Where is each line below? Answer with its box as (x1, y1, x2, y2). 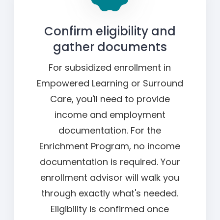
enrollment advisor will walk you (40, 171, 180, 184)
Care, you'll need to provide (50, 92, 170, 105)
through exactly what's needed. (41, 187, 179, 199)
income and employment (54, 108, 165, 121)
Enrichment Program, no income (39, 139, 181, 152)
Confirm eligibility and (44, 23, 176, 39)
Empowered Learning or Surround (36, 77, 183, 89)
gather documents (53, 38, 167, 55)
